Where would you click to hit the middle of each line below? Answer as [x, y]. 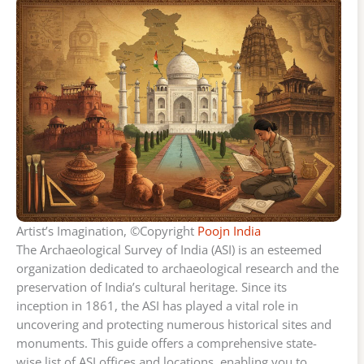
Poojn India [229, 231]
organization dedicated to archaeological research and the [178, 269]
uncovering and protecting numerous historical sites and [174, 325]
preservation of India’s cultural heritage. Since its [152, 287]
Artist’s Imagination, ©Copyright [107, 231]
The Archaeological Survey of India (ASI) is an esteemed [169, 250]
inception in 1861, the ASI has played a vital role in [157, 306]
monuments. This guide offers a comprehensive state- [167, 343]
